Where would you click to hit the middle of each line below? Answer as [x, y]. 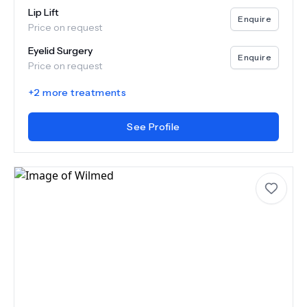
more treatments [83, 93]
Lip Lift [44, 12]
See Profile [153, 127]
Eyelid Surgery [60, 51]
